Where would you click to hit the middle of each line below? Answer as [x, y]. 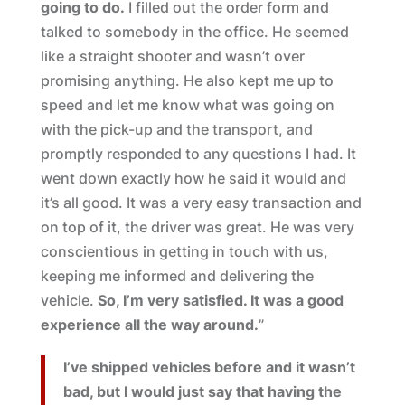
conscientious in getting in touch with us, [184, 251]
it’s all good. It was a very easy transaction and [201, 202]
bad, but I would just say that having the [202, 391]
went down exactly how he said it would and [193, 178]
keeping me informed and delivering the [177, 276]
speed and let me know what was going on [187, 105]
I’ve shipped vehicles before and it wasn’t [209, 367]
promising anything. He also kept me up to [187, 80]
